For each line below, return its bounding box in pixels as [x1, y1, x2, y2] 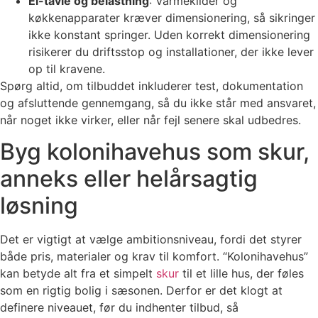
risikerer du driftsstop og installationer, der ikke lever [28, 44, 314, 59]
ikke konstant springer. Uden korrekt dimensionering [28, 27, 310, 42]
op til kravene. [28, 61, 105, 76]
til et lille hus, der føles [179, 265, 304, 280]
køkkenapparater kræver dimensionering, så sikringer [28, 10, 315, 25]
